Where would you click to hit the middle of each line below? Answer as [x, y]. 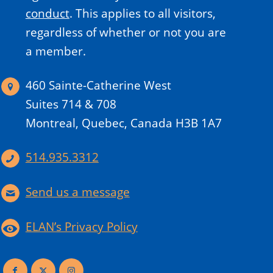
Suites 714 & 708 [71, 105]
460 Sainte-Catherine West [98, 86]
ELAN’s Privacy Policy [81, 227]
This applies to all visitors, [145, 14]
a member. [55, 51]
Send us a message [77, 192]
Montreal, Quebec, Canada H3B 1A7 [123, 123]
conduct [47, 14]
